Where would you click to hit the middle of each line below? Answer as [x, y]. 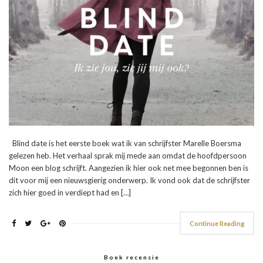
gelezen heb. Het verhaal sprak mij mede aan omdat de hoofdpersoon [128, 155]
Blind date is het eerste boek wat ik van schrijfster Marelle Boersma [125, 143]
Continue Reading [217, 223]
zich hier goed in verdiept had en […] [70, 192]
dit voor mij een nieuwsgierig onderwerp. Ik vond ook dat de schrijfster [129, 180]
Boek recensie [131, 257]
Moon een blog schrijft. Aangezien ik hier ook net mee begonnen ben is [129, 168]
